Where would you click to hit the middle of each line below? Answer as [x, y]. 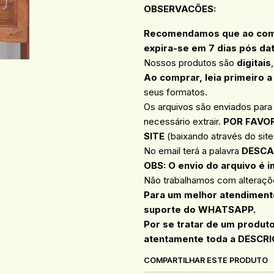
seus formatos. [177, 92]
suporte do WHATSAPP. [200, 210]
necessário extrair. [184, 122]
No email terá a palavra [193, 151]
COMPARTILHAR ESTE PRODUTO [206, 261]
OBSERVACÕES [179, 9]
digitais [254, 63]
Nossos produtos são [191, 63]
